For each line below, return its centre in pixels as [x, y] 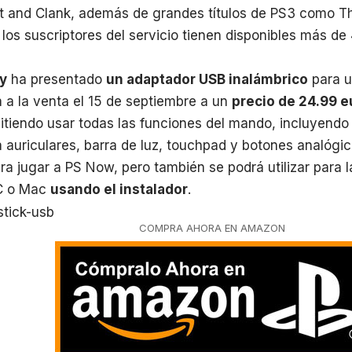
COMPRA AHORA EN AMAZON [212, 227]
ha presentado [57, 79]
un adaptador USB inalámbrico [207, 79]
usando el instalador [119, 189]
